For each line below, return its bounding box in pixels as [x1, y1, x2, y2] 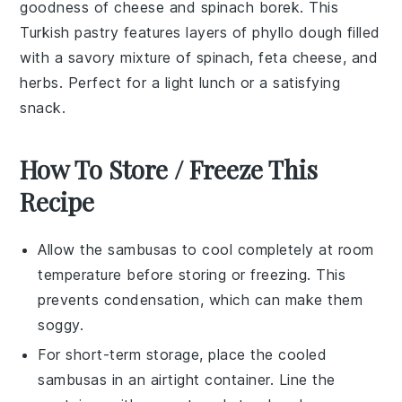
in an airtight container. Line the [107, 370, 336, 389]
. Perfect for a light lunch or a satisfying [58, 73, 341, 92]
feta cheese [258, 48, 343, 66]
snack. [20, 98, 66, 117]
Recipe [20, 184, 95, 218]
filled [342, 22, 380, 41]
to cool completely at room [177, 240, 374, 258]
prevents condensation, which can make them [38, 290, 363, 309]
